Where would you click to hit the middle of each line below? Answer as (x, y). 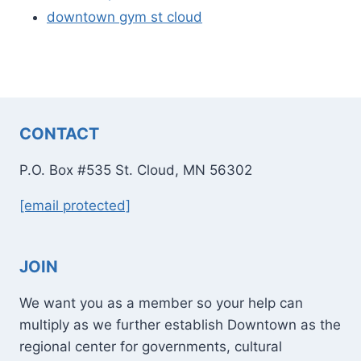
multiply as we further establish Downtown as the (180, 325)
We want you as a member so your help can (161, 303)
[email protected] (75, 205)
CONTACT (59, 134)
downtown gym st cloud (124, 17)
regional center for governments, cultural (151, 346)
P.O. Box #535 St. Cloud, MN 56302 (136, 170)
